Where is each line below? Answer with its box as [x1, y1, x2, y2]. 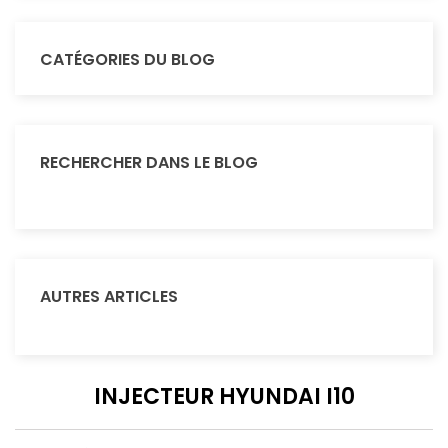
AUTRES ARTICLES [40, 284, 178, 308]
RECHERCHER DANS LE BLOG [40, 150, 258, 174]
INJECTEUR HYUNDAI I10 [93, 380, 355, 412]
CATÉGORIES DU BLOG [40, 47, 215, 71]
